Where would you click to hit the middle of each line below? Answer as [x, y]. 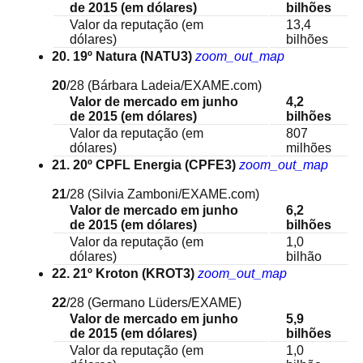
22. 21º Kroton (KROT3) [123, 273]
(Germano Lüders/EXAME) [164, 303]
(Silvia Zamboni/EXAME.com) [173, 194]
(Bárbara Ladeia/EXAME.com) [175, 85]
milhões [309, 148]
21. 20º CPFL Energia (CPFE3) [144, 165]
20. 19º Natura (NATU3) [122, 56]
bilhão [304, 256]
